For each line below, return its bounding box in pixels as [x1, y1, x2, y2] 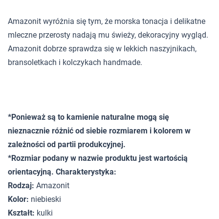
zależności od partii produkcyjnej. [8, 140, 126, 149]
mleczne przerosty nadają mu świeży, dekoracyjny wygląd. [8, 30, 208, 40]
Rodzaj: [8, 181, 34, 190]
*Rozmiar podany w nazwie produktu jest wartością [8, 153, 188, 163]
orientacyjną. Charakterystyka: [8, 167, 116, 176]
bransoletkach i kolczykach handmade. [8, 58, 142, 67]
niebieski [29, 195, 61, 204]
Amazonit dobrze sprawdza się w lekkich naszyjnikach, [8, 44, 197, 53]
